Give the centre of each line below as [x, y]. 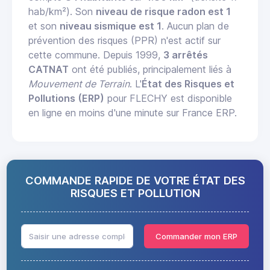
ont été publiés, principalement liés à [150, 70]
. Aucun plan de [195, 26]
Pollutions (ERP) [66, 99]
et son [44, 26]
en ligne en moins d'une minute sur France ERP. [133, 113]
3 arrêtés [186, 55]
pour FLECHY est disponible [168, 99]
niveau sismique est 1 [111, 26]
